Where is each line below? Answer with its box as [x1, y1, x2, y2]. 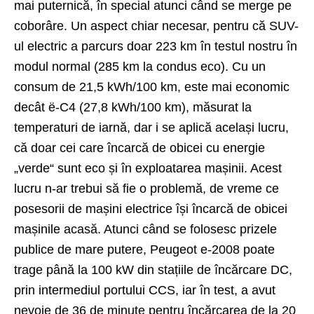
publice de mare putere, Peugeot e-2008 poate [14, 242, 275, 257]
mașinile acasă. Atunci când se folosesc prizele [14, 221, 277, 236]
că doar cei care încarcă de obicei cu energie [14, 140, 265, 155]
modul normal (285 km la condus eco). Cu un [14, 59, 266, 74]
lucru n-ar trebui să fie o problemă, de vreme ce [14, 181, 279, 196]
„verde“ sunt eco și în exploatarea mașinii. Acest [14, 161, 282, 175]
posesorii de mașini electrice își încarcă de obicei [14, 201, 287, 216]
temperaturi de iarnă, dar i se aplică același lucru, [14, 120, 289, 135]
